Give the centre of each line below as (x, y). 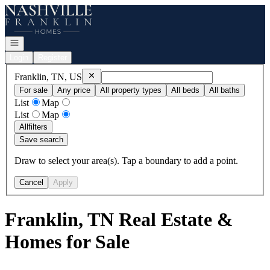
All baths (224, 90)
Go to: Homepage (38, 9)
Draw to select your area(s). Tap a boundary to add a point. (126, 160)
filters (38, 127)
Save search (41, 139)
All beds (185, 90)
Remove (102, 74)
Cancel (31, 182)
